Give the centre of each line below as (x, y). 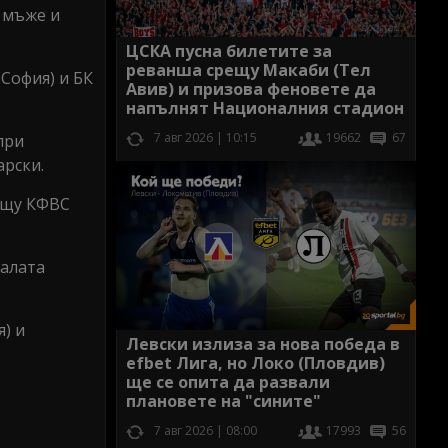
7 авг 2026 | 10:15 (205, 138)
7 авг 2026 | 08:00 (205, 430)
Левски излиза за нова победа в (263, 343)
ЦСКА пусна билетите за (229, 51)
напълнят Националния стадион (265, 108)
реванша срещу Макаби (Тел (248, 70)
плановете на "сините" (223, 400)
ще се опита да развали (228, 381)
